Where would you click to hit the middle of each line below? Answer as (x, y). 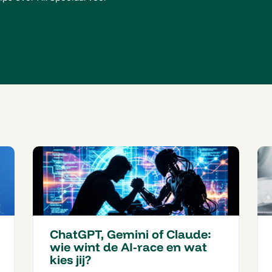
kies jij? (70, 260)
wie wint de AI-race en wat (128, 247)
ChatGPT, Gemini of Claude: (131, 234)
